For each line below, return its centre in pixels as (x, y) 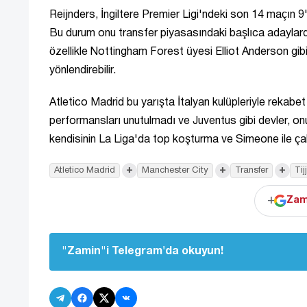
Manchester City (175, 170)
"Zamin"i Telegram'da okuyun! (143, 251)
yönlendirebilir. (83, 70)
